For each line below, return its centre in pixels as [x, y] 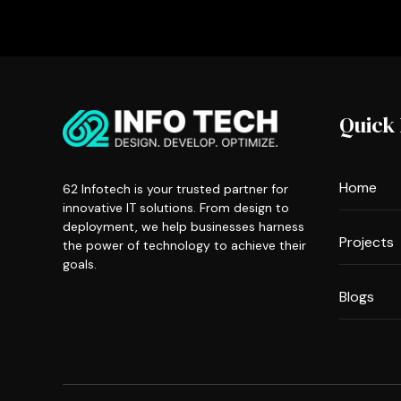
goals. [80, 264]
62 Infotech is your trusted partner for [175, 189]
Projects [366, 242]
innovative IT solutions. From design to [176, 208]
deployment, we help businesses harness [183, 227]
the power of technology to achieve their [184, 246]
